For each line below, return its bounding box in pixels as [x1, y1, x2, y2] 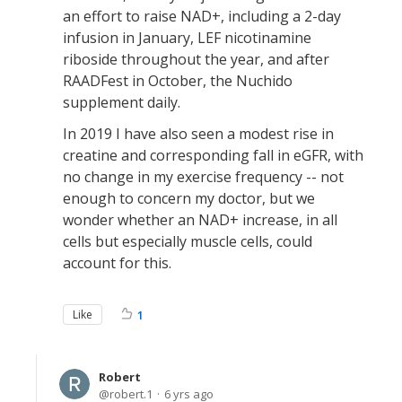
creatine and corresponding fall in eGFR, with [63, 145, 363, 165]
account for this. [63, 253, 171, 273]
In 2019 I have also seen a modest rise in [63, 124, 334, 144]
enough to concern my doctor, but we [63, 188, 315, 208]
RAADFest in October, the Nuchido [63, 71, 293, 91]
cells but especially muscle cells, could [63, 232, 312, 251]
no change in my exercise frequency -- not [63, 167, 344, 187]
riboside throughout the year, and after [63, 49, 329, 69]
